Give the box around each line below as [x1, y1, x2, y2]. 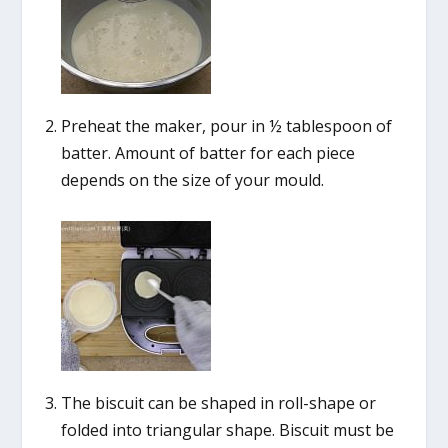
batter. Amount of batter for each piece [60, 141, 355, 164]
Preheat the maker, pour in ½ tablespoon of [60, 114, 392, 137]
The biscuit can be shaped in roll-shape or [60, 391, 376, 414]
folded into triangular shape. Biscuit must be [60, 418, 394, 441]
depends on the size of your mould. [60, 168, 324, 191]
